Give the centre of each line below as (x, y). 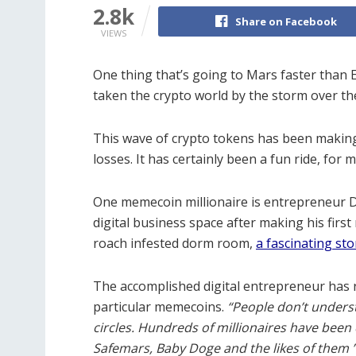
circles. (115, 328)
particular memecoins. (160, 307)
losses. (114, 159)
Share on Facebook (286, 22)
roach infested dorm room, (174, 244)
